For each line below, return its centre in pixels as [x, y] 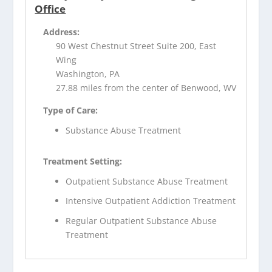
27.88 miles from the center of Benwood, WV [146, 87]
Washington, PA [88, 73]
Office [50, 8]
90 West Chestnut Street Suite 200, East [136, 46]
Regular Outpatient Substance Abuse [141, 221]
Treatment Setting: [83, 161]
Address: [62, 32]
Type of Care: [71, 110]
